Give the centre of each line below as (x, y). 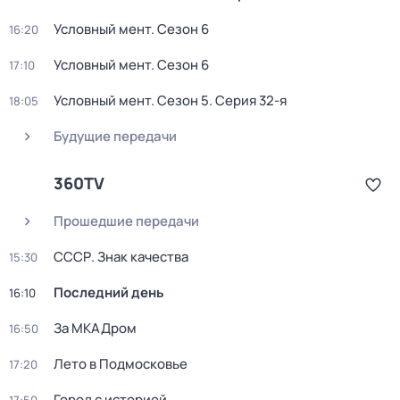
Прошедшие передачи (126, 221)
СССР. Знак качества (121, 257)
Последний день (109, 292)
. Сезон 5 (180, 100)
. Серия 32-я (248, 100)
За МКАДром (95, 328)
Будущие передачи (115, 136)
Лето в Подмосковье (121, 364)
